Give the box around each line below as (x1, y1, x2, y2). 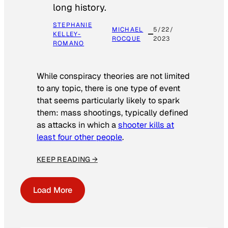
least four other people (37, 132, 122, 143)
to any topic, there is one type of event (37, 83, 180, 94)
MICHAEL (111, 25, 144, 34)
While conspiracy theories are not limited (37, 71, 190, 82)
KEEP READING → (37, 155, 98, 164)
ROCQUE (111, 34, 141, 43)
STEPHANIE (53, 20, 92, 29)
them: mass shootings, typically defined (37, 107, 188, 119)
